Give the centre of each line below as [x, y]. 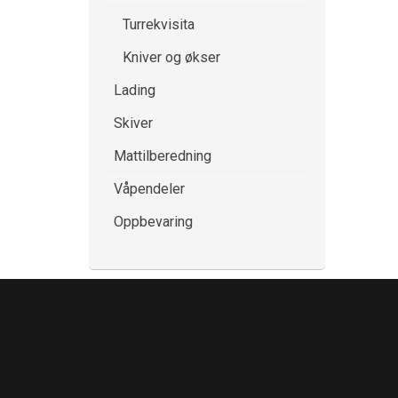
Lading [135, 90]
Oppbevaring [153, 222]
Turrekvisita [159, 24]
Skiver [133, 123]
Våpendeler [149, 189]
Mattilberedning [163, 156]
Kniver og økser [171, 57]
